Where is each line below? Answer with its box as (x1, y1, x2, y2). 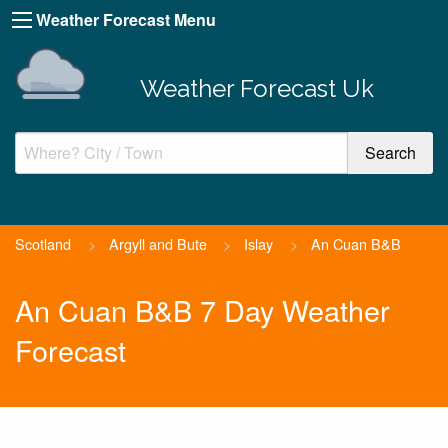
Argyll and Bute (108, 232, 207, 254)
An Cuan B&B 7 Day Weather (15, 289, 390, 331)
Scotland (15, 232, 71, 254)
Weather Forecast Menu (36, 8, 216, 31)
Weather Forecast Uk (139, 73, 374, 103)
